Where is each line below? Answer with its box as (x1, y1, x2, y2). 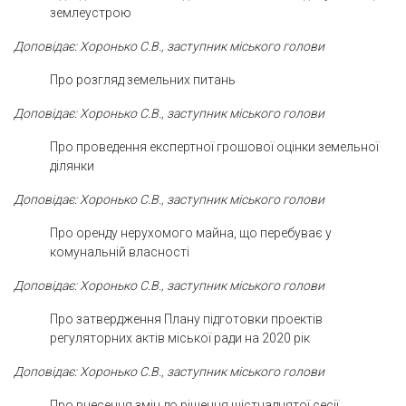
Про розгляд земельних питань (50, 72, 236, 87)
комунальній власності (50, 244, 189, 259)
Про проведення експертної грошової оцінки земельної (50, 139, 379, 154)
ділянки (50, 158, 94, 173)
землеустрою (50, 5, 131, 20)
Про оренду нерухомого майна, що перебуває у (50, 225, 332, 240)
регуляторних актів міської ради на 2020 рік (50, 330, 310, 345)
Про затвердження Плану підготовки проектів (50, 311, 323, 326)
